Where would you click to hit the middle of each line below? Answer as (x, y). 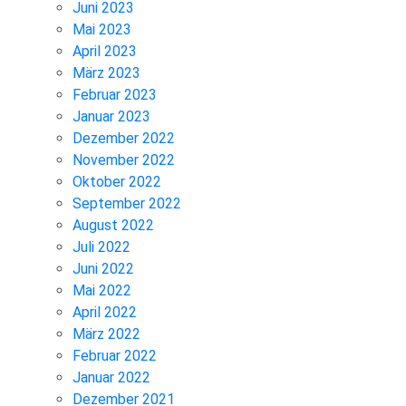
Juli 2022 (101, 247)
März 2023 (106, 73)
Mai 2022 (102, 291)
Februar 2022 (115, 356)
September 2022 (127, 204)
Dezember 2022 (124, 139)
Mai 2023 (102, 30)
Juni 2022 (103, 269)
